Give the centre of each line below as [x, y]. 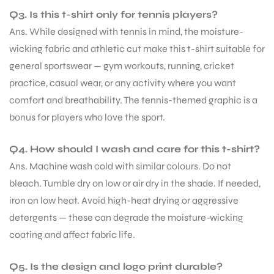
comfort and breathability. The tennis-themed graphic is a [133, 100]
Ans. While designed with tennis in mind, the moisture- [126, 32]
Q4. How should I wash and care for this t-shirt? [135, 149]
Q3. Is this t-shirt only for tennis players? [113, 15]
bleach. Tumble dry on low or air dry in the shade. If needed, [135, 183]
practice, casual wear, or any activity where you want [123, 83]
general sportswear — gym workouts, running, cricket [122, 66]
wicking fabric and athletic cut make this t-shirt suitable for [137, 49]
